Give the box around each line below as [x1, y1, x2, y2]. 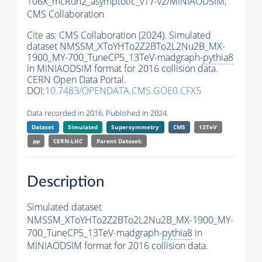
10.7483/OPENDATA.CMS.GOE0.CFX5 [45, 84, 201, 98]
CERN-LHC [53, 137, 83, 146]
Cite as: [27, 29, 59, 42]
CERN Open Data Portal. [27, 73, 126, 87]
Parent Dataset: [96, 137, 142, 146]
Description [27, 174, 105, 189]
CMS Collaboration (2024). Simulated [59, 29, 211, 42]
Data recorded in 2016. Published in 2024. [27, 108, 168, 119]
